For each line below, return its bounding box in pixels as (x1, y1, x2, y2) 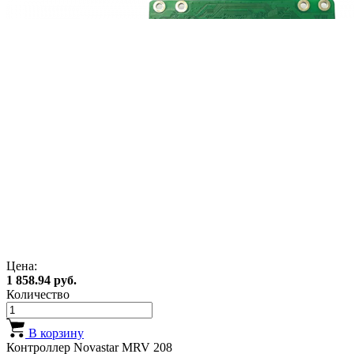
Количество (6, 287, 70, 301)
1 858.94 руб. (6, 273, 77, 287)
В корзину (25, 326, 84, 340)
